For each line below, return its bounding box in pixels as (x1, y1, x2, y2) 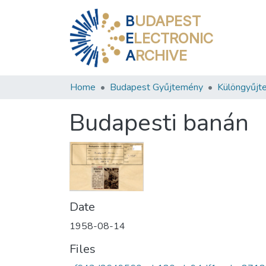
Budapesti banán (69, 107, 249, 139)
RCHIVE (135, 46, 188, 64)
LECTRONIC (134, 29, 214, 47)
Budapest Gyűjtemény (110, 81, 203, 94)
